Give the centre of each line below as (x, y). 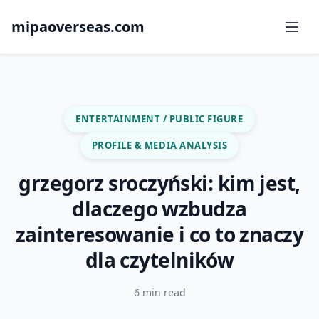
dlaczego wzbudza (159, 209)
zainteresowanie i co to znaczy (159, 234)
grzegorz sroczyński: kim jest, (159, 183)
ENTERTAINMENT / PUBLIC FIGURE (159, 119)
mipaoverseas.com (78, 27)
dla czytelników (159, 260)
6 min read (159, 292)
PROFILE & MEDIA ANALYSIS (159, 145)
